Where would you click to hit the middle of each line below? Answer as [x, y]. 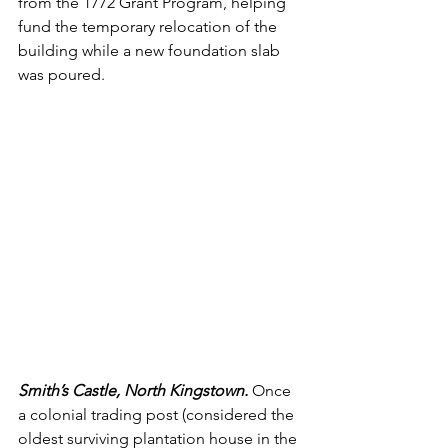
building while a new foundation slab [151, 50]
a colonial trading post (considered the [158, 414]
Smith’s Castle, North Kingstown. [133, 390]
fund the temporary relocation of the [149, 26]
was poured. [61, 74]
